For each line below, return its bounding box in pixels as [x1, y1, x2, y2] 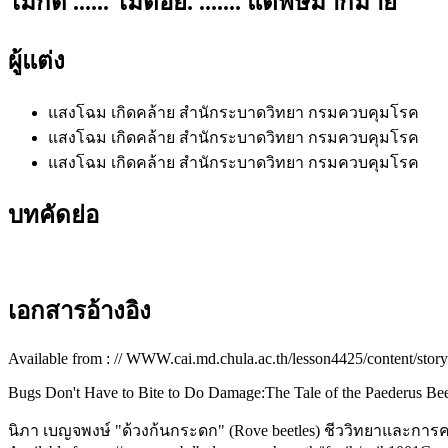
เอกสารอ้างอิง [8, 298, 151, 325]
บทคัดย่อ [8, 201, 99, 228]
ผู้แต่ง [8, 47, 65, 74]
